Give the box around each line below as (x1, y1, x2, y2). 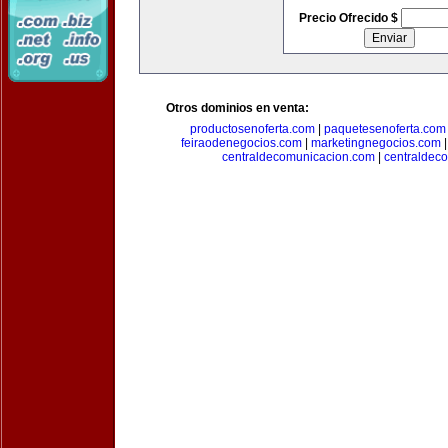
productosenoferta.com (189, 122, 315, 136)
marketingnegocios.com (311, 136, 441, 150)
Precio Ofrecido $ (298, 11, 401, 25)
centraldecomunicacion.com (222, 150, 375, 164)
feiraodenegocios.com (181, 136, 302, 150)
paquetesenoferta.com (323, 122, 446, 136)
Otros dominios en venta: (166, 101, 309, 115)
